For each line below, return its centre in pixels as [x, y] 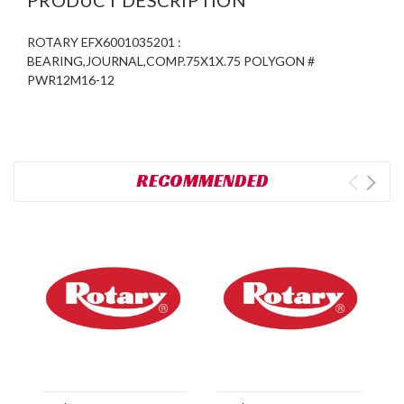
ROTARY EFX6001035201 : [104, 41]
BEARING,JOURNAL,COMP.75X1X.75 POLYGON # [171, 60]
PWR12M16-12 [71, 79]
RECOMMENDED [202, 180]
